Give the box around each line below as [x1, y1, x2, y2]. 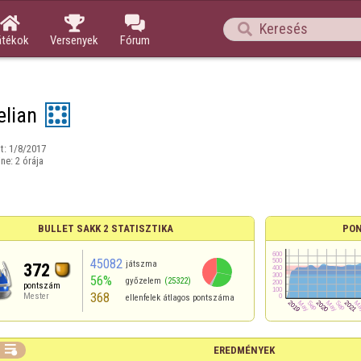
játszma [125, 259, 157, 269]
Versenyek [50, 32, 98, 48]
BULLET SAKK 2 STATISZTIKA [38, 222, 173, 234]
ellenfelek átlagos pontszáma [125, 293, 234, 303]
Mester [23, 291, 50, 301]
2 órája [15, 155, 44, 167]
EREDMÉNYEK [213, 344, 275, 356]
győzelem [125, 276, 161, 286]
